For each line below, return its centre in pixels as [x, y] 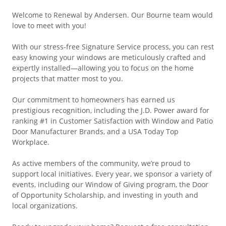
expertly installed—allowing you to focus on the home [103, 68]
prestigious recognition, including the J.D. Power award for [111, 110]
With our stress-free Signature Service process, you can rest [113, 47]
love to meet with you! [49, 26]
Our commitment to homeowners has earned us [94, 100]
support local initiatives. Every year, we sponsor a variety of [112, 174]
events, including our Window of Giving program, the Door [110, 185]
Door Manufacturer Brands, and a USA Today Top [95, 132]
